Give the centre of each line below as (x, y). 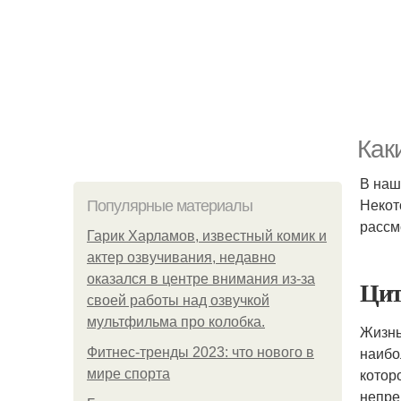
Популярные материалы (170, 206)
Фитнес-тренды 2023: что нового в (200, 352)
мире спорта (128, 374)
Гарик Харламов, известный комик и (207, 236)
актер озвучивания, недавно (181, 257)
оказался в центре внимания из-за (201, 279)
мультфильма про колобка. (176, 322)
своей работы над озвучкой (178, 300)
